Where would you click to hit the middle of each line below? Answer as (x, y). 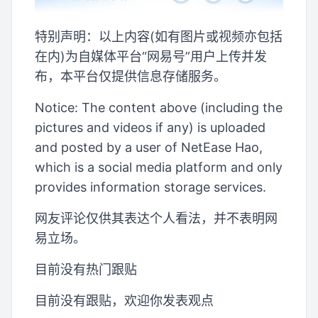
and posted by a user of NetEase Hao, (149, 148)
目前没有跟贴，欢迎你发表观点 (124, 301)
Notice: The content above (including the (159, 108)
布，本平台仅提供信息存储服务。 (131, 77)
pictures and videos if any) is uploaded (150, 128)
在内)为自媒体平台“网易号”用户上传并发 (151, 57)
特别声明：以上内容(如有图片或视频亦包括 (159, 37)
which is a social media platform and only (159, 168)
